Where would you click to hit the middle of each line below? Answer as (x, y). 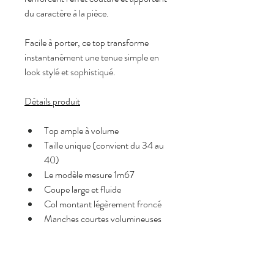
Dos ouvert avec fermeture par (102, 234)
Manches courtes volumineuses (103, 219)
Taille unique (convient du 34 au (105, 146)
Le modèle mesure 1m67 (89, 175)
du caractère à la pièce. (67, 13)
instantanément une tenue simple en (93, 57)
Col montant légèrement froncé (103, 204)
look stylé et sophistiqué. (70, 72)
